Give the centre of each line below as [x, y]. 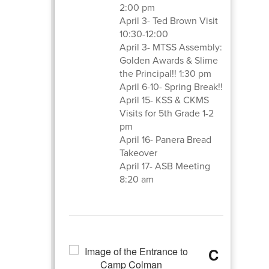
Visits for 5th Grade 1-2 [167, 113]
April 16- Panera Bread [166, 139]
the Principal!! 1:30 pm [166, 73]
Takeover [139, 153]
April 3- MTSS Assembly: [171, 47]
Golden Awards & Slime [169, 60]
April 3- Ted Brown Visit [169, 20]
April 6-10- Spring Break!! [171, 86]
